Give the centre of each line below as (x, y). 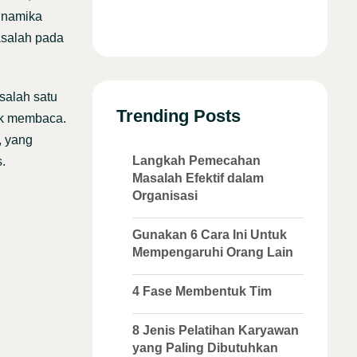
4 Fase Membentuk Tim (202, 291)
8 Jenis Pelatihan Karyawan (216, 330)
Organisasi (165, 196)
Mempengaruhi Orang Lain (213, 252)
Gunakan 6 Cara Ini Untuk (210, 235)
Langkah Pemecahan (196, 161)
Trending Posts (178, 116)
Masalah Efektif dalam (198, 178)
